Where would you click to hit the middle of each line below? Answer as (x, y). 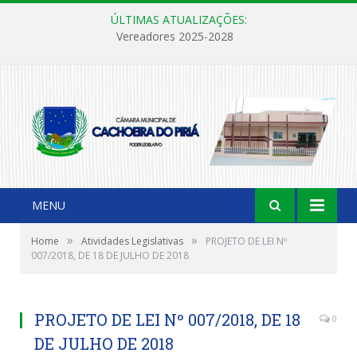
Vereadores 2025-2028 (175, 37)
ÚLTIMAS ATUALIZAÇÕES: (178, 20)
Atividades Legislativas (132, 241)
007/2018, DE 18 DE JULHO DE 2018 (110, 255)
